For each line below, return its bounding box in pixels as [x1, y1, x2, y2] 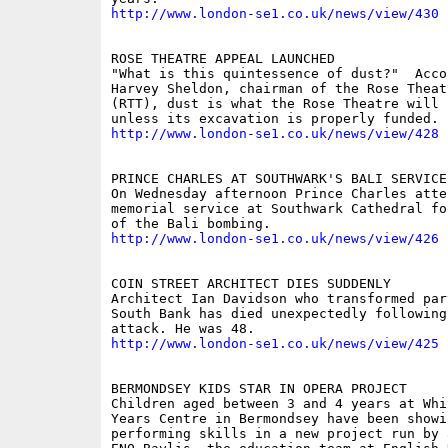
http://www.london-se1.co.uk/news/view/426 [110, 231, 439, 247]
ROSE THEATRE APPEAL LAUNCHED [110, 51, 343, 67]
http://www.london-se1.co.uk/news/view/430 [110, 6, 439, 22]
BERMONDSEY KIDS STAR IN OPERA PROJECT [110, 381, 415, 397]
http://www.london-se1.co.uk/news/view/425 [110, 336, 439, 352]
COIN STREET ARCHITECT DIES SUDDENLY [110, 276, 399, 292]
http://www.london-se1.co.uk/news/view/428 [110, 126, 439, 142]
